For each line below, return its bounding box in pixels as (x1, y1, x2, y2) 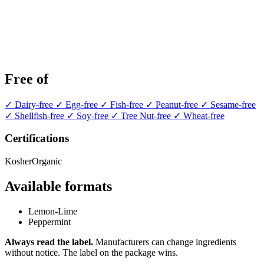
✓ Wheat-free (173, 110, 225, 121)
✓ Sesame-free (200, 99, 256, 110)
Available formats (5, 178, 112, 194)
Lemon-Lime (28, 206, 77, 216)
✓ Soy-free (67, 110, 111, 121)
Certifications (5, 132, 69, 145)
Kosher (5, 156, 32, 167)
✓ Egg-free (55, 99, 100, 110)
